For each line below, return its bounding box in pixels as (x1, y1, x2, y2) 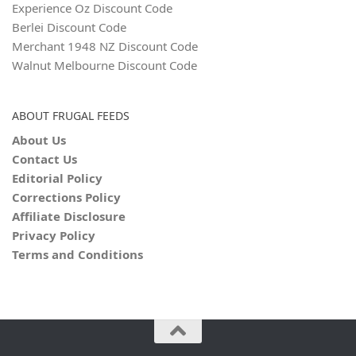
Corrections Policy (12, 189, 121, 206)
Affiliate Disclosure (12, 208, 126, 225)
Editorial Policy (12, 170, 103, 187)
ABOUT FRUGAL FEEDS (12, 108, 130, 124)
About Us (12, 132, 66, 149)
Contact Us (12, 151, 77, 168)
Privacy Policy (12, 227, 95, 244)
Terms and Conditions (12, 246, 143, 263)
